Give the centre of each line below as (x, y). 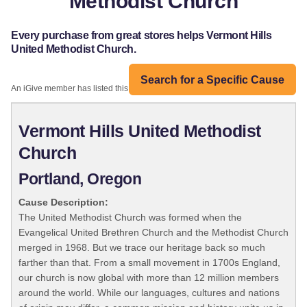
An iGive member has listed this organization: (95, 89)
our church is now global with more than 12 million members (149, 278)
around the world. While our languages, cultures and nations (149, 293)
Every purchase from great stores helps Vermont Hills (142, 36)
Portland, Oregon (80, 180)
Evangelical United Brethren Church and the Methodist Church (153, 233)
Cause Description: (63, 202)
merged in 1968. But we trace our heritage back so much (142, 248)
